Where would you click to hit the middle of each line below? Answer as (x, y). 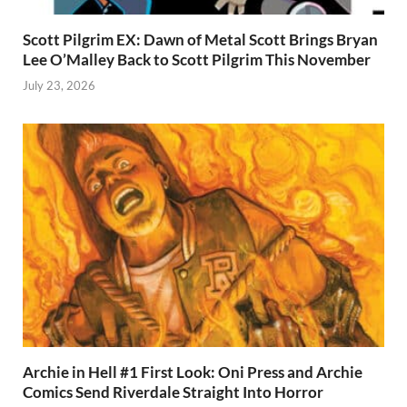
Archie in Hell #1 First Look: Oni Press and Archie (193, 372)
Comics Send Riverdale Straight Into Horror (173, 392)
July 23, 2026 (59, 86)
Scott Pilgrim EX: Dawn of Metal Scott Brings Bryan (200, 39)
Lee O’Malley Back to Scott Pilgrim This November (197, 59)
